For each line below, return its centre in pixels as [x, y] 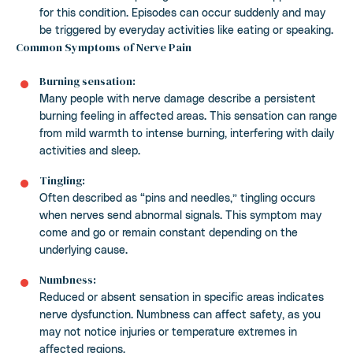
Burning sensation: [87, 81]
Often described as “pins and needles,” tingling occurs [177, 197]
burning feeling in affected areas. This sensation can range [188, 115]
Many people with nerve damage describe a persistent [178, 98]
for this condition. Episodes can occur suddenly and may [182, 12]
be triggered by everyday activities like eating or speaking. [186, 29]
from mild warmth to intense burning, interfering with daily [187, 132]
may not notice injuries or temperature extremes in [168, 331]
